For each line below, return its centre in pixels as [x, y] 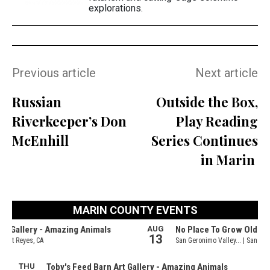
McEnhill [40, 140]
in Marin [229, 159]
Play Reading [217, 121]
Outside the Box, [207, 102]
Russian [37, 102]
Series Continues [204, 140]
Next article [226, 73]
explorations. [116, 8]
